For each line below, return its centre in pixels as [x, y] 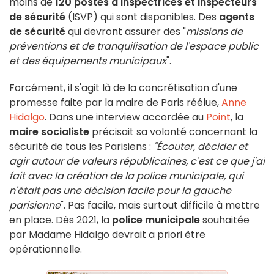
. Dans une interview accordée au [125, 117]
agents [237, 17]
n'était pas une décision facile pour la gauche [120, 191]
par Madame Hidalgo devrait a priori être [107, 235]
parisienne [35, 206]
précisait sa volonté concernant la [173, 132]
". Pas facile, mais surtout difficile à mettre [160, 206]
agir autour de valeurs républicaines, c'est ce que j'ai [137, 161]
